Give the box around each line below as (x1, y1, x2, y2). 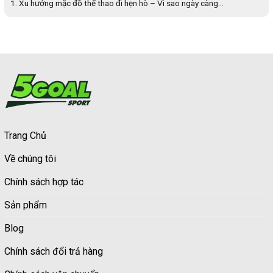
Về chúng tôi (4, 153, 56, 165)
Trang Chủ (4, 130, 46, 142)
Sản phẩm (4, 199, 47, 211)
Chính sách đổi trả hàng (4, 246, 103, 258)
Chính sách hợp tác (4, 176, 83, 188)
